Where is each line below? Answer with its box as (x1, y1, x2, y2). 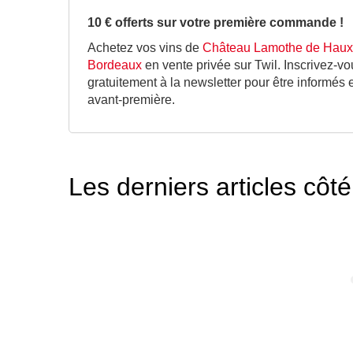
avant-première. (87, 93, 175, 107)
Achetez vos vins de (87, 41, 203, 55)
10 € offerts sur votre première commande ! (87, 16, 344, 30)
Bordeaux (87, 58, 142, 72)
